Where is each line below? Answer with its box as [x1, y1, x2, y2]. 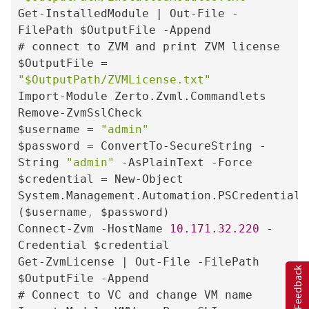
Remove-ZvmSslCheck [17, 106, 142, 119]
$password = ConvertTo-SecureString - [17, 139, 266, 152]
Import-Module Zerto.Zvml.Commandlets [17, 89, 266, 103]
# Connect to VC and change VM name [17, 288, 252, 301]
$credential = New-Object [17, 172, 183, 186]
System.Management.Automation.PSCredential [17, 188, 301, 202]
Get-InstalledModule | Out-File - [17, 6, 239, 20]
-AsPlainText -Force [114, 155, 252, 169]
